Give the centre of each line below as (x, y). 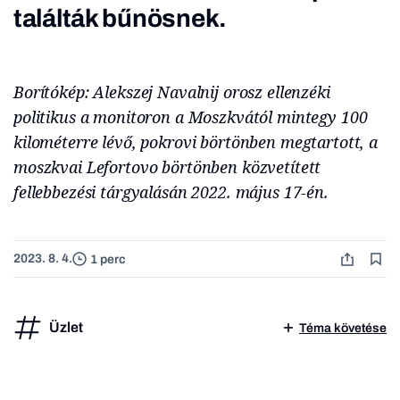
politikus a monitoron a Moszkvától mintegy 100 (191, 117)
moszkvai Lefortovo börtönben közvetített (167, 167)
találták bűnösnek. (120, 18)
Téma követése (343, 328)
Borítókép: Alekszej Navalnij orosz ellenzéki (172, 92)
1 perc (108, 259)
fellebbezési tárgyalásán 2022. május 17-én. (171, 192)
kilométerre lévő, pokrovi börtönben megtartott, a (196, 142)
